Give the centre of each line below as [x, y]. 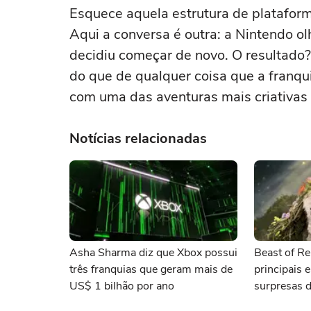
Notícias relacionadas [138, 138]
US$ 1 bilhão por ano [122, 286]
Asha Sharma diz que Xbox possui [153, 253]
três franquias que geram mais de [151, 269]
